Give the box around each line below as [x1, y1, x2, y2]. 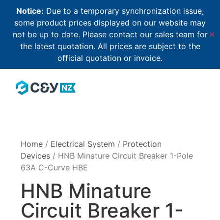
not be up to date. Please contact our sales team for [12, 29, 208, 39]
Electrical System [51, 139, 115, 149]
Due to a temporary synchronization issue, [44, 6, 204, 16]
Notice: [16, 6, 44, 16]
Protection [123, 139, 162, 149]
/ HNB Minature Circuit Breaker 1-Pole [50, 151, 193, 161]
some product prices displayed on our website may [14, 18, 206, 27]
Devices [21, 151, 51, 161]
